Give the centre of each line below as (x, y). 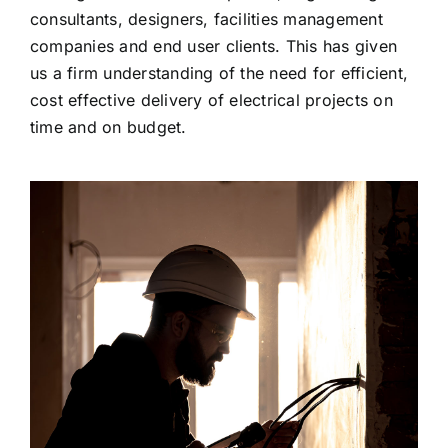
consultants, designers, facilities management (206, 18)
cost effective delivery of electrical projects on (211, 99)
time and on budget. (108, 126)
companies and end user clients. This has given (213, 45)
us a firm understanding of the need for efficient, (218, 72)
